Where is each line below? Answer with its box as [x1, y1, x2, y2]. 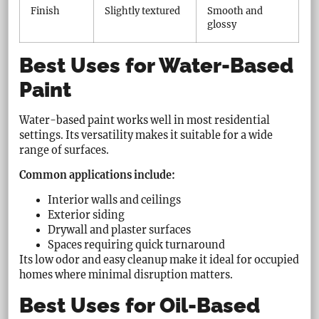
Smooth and [207, 4, 263, 17]
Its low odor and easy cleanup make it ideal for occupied [19, 253, 300, 267]
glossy [207, 18, 237, 31]
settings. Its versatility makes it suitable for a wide [19, 128, 273, 142]
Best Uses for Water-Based [19, 53, 294, 78]
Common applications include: [19, 168, 176, 182]
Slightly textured [105, 4, 181, 17]
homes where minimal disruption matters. [19, 268, 234, 282]
